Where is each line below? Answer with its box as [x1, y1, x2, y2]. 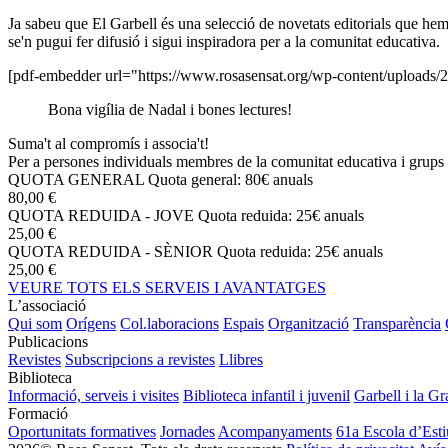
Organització [268, 314, 349, 332]
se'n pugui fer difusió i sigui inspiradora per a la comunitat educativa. [8, 32, 440, 50]
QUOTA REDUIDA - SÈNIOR [8, 242, 213, 260]
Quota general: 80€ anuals [148, 170, 313, 188]
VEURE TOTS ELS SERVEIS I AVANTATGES [8, 278, 326, 296]
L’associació [8, 296, 86, 314]
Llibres [219, 350, 263, 368]
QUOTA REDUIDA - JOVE [8, 206, 194, 224]
